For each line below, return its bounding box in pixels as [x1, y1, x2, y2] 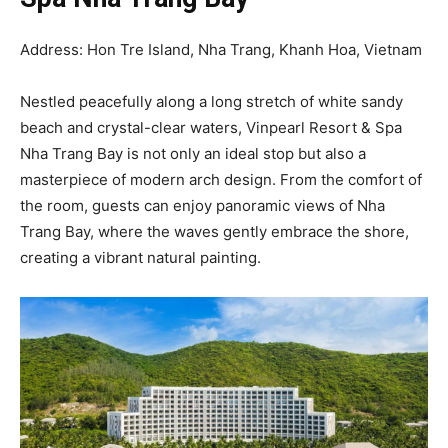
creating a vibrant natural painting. [20, 247, 261, 267]
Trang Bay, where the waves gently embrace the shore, [20, 221, 409, 241]
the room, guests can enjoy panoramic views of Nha [20, 195, 385, 215]
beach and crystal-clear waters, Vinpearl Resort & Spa [20, 117, 402, 137]
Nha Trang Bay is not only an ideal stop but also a [20, 143, 366, 163]
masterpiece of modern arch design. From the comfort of [20, 169, 422, 189]
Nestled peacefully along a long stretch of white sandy [20, 91, 403, 111]
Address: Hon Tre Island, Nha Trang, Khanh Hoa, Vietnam [20, 39, 422, 59]
